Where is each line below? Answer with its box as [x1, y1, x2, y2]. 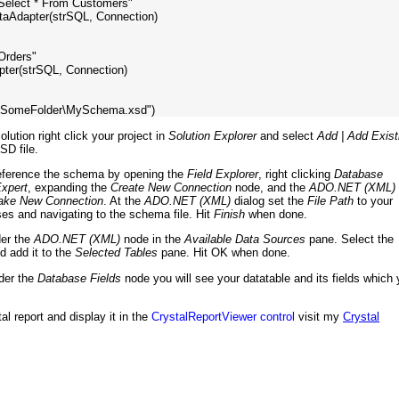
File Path [307, 193, 354, 208]
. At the [103, 193, 144, 208]
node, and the [232, 180, 309, 194]
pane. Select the [305, 232, 394, 247]
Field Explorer [187, 167, 258, 181]
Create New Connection [110, 180, 232, 194]
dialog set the [231, 193, 307, 208]
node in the [120, 232, 184, 247]
